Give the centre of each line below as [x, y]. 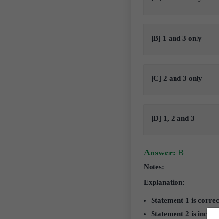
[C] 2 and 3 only [176, 78]
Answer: [159, 153]
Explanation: [164, 182]
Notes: [154, 167]
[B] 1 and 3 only [176, 38]
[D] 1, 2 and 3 [173, 118]
